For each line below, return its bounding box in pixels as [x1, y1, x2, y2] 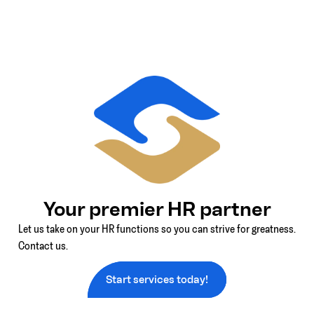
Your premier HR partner [43, 197, 271, 221]
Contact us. [18, 239, 68, 253]
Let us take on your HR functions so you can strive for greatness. [18, 222, 296, 236]
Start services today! [106, 273, 208, 286]
